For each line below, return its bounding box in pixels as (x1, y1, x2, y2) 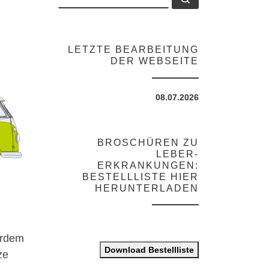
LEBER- (156, 148, 199, 159)
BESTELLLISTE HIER (82, 171, 199, 182)
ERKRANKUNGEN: (97, 160, 199, 171)
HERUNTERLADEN (95, 183, 199, 193)
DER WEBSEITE (110, 56, 199, 67)
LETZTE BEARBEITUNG (68, 44, 199, 55)
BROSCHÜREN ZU (97, 137, 199, 148)
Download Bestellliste (104, 244, 194, 255)
